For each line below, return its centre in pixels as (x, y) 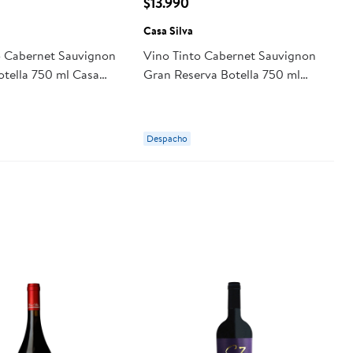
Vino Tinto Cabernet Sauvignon (229, 55)
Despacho (167, 138)
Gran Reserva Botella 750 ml (221, 74)
